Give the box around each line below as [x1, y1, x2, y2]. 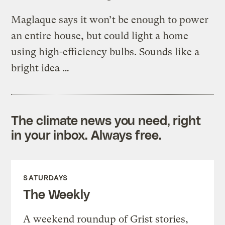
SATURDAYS [23, 173, 68, 182]
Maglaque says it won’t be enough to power [11, 14, 209, 26]
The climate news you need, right [11, 113, 201, 128]
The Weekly [23, 186, 90, 202]
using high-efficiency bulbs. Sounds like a [11, 46, 200, 58]
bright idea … [11, 62, 70, 74]
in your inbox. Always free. [11, 127, 162, 143]
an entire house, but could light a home [11, 30, 189, 42]
